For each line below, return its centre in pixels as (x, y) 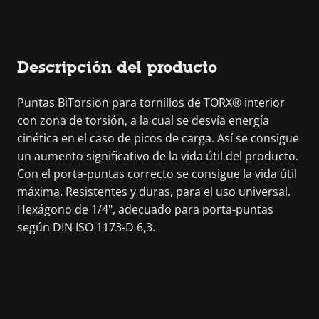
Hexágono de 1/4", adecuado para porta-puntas (145, 209)
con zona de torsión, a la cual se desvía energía (143, 120)
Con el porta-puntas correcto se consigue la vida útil (157, 173)
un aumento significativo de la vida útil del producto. (158, 156)
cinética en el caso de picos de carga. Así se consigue (158, 138)
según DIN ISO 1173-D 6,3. (86, 227)
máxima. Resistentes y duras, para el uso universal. (154, 191)
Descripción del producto (117, 67)
